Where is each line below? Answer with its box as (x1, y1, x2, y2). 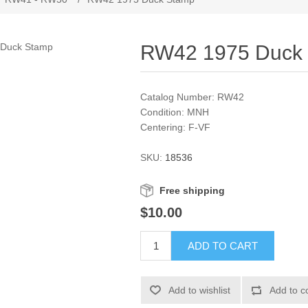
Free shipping (159, 185, 225, 196)
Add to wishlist (168, 285, 231, 296)
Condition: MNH (140, 107, 210, 118)
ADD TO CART (188, 240, 258, 252)
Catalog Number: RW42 (140, 91, 245, 102)
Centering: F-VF (140, 122, 211, 133)
